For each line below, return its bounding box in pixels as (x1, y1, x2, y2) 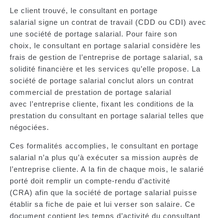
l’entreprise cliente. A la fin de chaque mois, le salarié (10, 164, 204, 173)
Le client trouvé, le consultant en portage (10, 6, 158, 15)
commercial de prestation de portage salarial (10, 88, 171, 96)
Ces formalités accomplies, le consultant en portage (10, 141, 199, 150)
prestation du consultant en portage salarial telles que (10, 111, 204, 120)
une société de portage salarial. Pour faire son (10, 29, 177, 38)
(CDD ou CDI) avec (133, 18, 206, 26)
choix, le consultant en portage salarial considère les (10, 41, 201, 50)
